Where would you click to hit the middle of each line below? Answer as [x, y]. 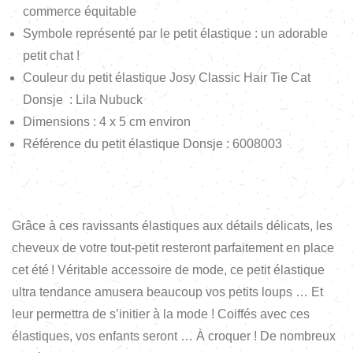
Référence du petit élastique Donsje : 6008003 [152, 143]
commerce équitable [80, 11]
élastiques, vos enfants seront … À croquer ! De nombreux [174, 336]
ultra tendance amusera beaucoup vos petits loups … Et [167, 292]
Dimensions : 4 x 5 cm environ [107, 121]
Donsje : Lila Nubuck [83, 99]
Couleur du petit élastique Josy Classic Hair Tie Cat [167, 77]
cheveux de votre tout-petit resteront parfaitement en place [173, 247]
